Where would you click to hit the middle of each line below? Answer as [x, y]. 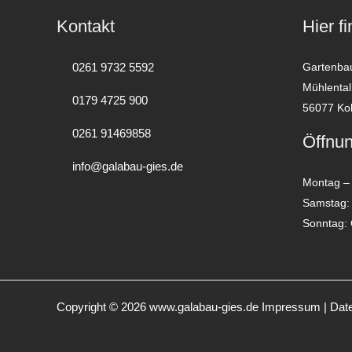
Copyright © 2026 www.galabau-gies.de [159, 306]
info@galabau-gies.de [126, 166]
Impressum [291, 306]
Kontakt [86, 26]
